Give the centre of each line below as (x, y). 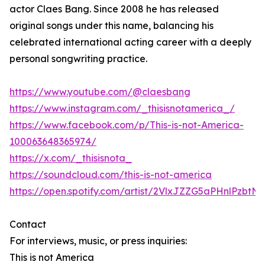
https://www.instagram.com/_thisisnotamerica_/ (122, 109)
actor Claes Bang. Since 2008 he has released (114, 9)
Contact (28, 224)
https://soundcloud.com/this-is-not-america (111, 175)
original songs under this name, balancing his (112, 26)
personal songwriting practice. (78, 59)
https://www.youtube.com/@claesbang (100, 92)
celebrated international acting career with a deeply (130, 42)
